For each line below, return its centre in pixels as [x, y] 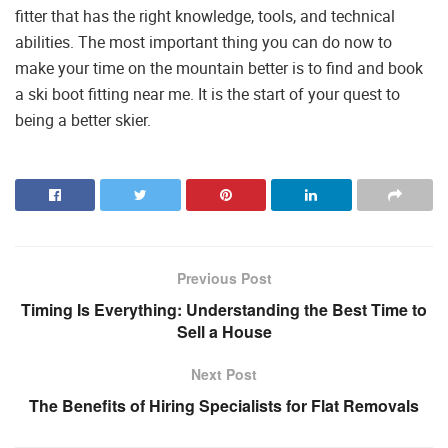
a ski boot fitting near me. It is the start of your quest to [207, 93]
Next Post [224, 373]
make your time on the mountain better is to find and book [219, 67]
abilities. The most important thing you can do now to [203, 41]
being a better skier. [83, 119]
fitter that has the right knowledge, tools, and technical [205, 15]
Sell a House [224, 331]
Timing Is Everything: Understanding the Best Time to [224, 309]
